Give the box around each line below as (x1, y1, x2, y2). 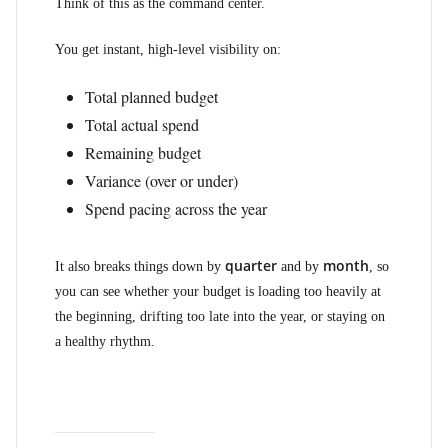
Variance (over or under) (85, 170, 238, 191)
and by (277, 259, 323, 274)
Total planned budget (85, 86, 218, 107)
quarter (225, 256, 277, 275)
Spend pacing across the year (85, 198, 267, 219)
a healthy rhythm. (55, 334, 155, 349)
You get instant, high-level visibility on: (55, 42, 281, 57)
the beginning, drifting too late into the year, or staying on (55, 309, 385, 324)
